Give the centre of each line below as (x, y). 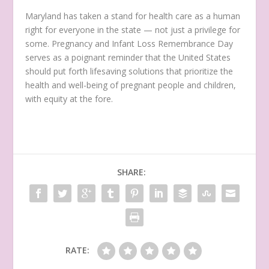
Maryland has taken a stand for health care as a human (133, 16)
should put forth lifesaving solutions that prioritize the (129, 71)
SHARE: (131, 172)
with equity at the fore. (69, 98)
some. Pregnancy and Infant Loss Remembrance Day (129, 43)
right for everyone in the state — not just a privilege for (133, 29)
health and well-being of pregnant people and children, (131, 85)
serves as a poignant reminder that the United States (128, 57)
